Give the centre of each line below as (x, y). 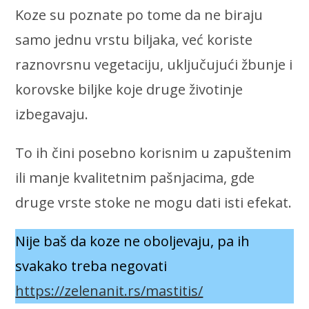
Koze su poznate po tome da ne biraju (139, 15)
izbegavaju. (52, 114)
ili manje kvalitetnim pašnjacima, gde (135, 178)
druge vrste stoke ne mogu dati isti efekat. (154, 203)
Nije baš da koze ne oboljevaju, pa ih (133, 241)
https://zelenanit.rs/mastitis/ (109, 291)
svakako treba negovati (91, 266)
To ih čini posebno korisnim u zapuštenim (153, 153)
